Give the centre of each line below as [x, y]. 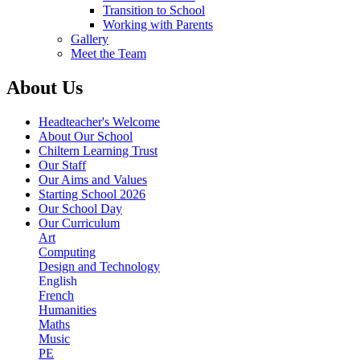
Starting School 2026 [92, 194]
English [58, 280]
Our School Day [80, 208]
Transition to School [154, 10]
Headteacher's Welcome [99, 121]
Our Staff [62, 165]
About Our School [86, 136]
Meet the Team [108, 53]
